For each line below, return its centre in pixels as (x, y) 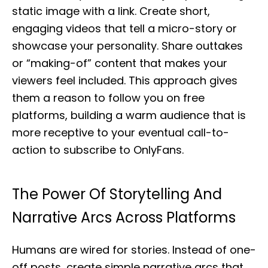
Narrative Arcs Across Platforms (124, 217)
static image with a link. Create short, (111, 11)
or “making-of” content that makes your (120, 63)
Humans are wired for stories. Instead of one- (134, 250)
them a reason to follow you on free (108, 98)
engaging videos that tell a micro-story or (124, 28)
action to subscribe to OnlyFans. (98, 150)
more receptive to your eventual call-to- (121, 133)
